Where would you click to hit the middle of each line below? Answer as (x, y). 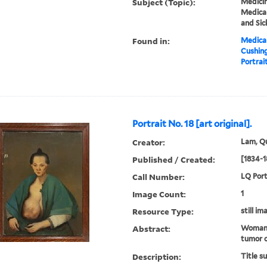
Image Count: (159, 194)
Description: (157, 257)
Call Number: (159, 177)
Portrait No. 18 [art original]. (192, 124)
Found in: (151, 41)
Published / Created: (174, 160)
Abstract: (152, 229)
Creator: (149, 142)
